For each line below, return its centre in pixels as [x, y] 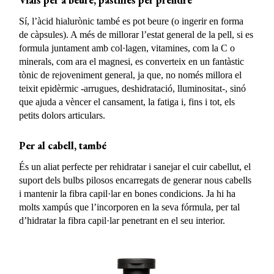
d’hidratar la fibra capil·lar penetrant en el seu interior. [122, 220]
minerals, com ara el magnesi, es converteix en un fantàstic [132, 61]
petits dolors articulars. [62, 115]
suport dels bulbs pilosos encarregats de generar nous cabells [135, 180]
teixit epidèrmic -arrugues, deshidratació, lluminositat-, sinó [133, 88]
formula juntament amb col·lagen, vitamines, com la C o [127, 48]
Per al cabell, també [63, 145]
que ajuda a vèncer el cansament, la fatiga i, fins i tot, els [127, 102]
